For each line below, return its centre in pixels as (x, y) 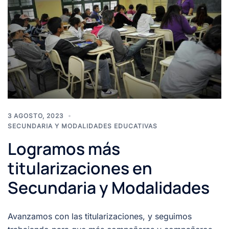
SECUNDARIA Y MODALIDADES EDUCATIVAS (83, 126)
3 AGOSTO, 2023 (36, 116)
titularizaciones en (80, 168)
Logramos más (64, 148)
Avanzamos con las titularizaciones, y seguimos (100, 216)
